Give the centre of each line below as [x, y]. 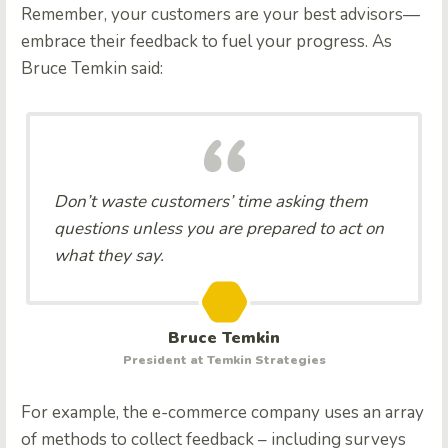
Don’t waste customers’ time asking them [211, 201]
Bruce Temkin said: [92, 68]
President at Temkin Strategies [224, 359]
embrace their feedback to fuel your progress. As [206, 41]
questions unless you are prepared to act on [219, 228]
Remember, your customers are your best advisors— [220, 14]
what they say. [109, 255]
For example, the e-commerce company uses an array [222, 412]
